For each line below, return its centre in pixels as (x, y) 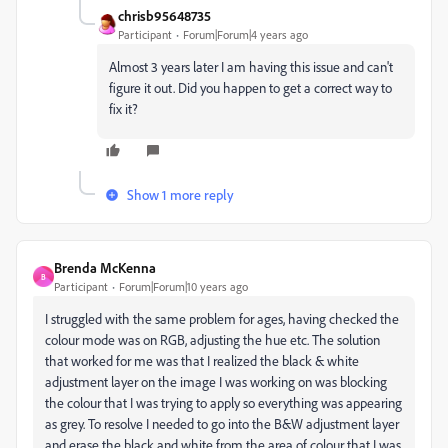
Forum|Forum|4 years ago (245, 34)
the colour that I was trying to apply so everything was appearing (223, 402)
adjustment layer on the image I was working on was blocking (216, 381)
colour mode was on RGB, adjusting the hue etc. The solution (212, 339)
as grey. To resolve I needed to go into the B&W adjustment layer (222, 423)
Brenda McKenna (105, 267)
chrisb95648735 (164, 15)
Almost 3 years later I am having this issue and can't (251, 66)
